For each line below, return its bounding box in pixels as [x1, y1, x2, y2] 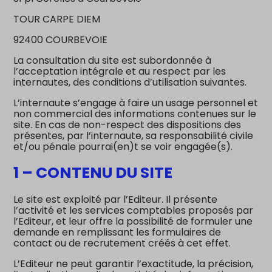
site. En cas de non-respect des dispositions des [13, 117, 242, 132]
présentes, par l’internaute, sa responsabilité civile [13, 128, 254, 143]
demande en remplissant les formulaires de [13, 225, 222, 239]
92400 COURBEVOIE [13, 32, 108, 47]
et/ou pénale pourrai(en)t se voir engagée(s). [13, 139, 233, 154]
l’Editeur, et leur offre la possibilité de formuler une [13, 214, 253, 228]
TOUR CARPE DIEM [13, 12, 101, 26]
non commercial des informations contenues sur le [13, 106, 257, 121]
